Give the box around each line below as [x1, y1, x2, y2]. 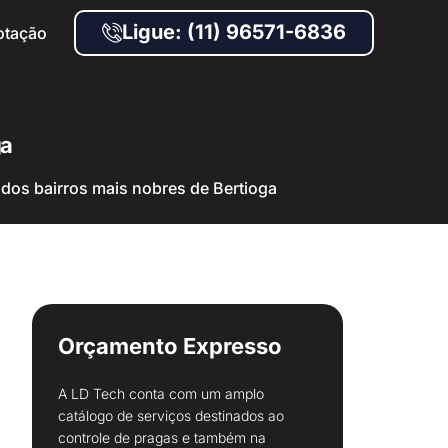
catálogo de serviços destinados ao [58, 407, 284, 424]
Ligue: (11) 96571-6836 [122, 20, 346, 44]
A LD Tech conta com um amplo [58, 385, 264, 402]
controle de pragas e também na [58, 429, 266, 446]
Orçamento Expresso [58, 333, 282, 359]
